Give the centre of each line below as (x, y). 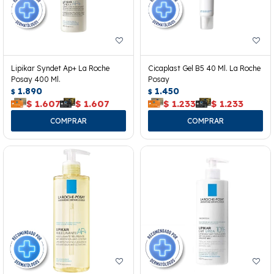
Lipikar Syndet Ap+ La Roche (60, 68)
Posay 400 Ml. (36, 79)
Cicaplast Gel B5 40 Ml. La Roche (204, 68)
